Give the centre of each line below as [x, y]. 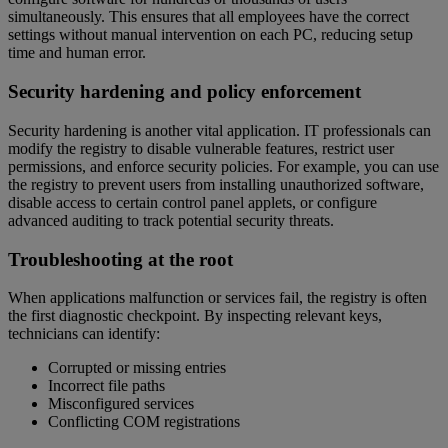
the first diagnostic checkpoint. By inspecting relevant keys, [195, 316]
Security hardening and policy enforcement [184, 92]
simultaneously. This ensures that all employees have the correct [208, 17]
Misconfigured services [121, 404]
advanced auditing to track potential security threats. [171, 220]
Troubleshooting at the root [120, 259]
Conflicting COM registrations [144, 422]
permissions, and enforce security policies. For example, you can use [223, 166]
